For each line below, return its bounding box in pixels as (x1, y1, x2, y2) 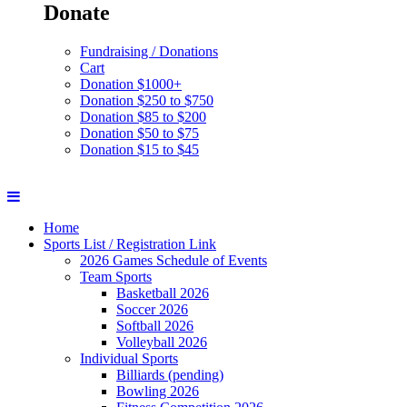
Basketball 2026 (116, 285, 209, 302)
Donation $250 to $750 (80, 93, 213, 109)
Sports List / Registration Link (44, 236, 216, 253)
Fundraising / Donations (80, 44, 218, 60)
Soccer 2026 (116, 302, 188, 318)
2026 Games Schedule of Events (80, 253, 267, 269)
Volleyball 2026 (116, 334, 207, 351)
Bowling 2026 (116, 383, 199, 400)
